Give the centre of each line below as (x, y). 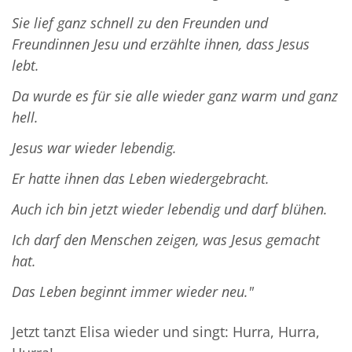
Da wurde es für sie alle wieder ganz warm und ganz (175, 96)
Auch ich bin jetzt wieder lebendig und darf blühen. (170, 209)
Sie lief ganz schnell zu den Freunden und (140, 23)
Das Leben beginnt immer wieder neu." (133, 292)
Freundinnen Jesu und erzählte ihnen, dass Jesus (161, 44)
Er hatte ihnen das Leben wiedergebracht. (141, 179)
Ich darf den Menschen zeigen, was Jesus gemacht (166, 240)
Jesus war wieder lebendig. (94, 148)
